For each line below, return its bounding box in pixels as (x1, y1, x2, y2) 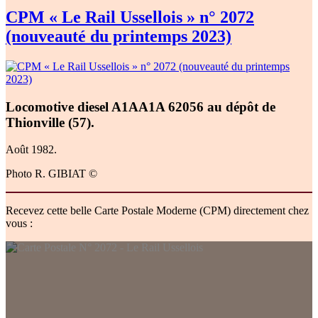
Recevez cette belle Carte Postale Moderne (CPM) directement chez (6, 204, 309, 217)
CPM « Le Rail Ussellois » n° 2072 (6, 7, 254, 26)
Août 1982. (6, 143, 57, 156)
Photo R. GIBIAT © (6, 168, 97, 180)
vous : (6, 217, 33, 230)
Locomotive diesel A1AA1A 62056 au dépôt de (6, 99, 275, 114)
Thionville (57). (6, 114, 94, 130)
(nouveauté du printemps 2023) (6, 26, 231, 45)
